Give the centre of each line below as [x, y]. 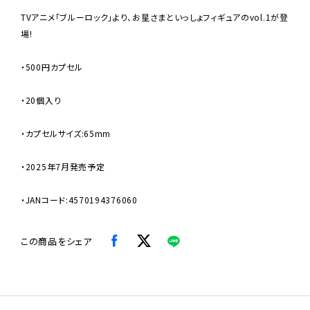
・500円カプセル [52, 66]
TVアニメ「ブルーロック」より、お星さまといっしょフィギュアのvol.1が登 [155, 17]
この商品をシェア [56, 241]
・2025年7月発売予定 [63, 166]
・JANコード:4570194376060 [79, 199]
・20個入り [41, 100]
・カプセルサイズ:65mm [66, 133]
